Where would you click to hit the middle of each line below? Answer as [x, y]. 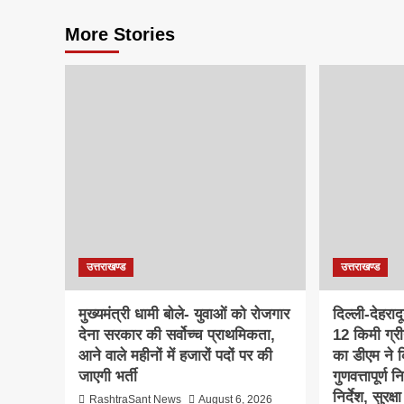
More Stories [120, 34]
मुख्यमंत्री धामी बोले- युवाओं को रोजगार [184, 314]
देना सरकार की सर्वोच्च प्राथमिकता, [177, 335]
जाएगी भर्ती [108, 376]
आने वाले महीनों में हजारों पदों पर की [175, 355]
